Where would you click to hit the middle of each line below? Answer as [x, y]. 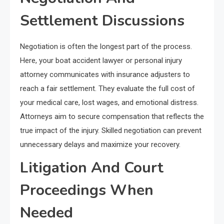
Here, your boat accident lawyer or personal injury [101, 61]
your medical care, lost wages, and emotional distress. [109, 103]
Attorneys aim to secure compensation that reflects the [112, 117]
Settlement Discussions [102, 21]
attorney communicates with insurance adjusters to [105, 75]
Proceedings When [87, 190]
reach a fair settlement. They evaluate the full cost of [107, 89]
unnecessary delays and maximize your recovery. [100, 145]
